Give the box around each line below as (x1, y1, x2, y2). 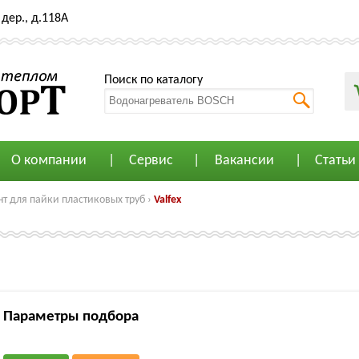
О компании (10, 153, 87, 168)
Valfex (154, 194, 181, 206)
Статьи (315, 153, 356, 168)
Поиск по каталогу (104, 73, 203, 87)
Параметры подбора (3, 309, 139, 325)
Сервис (128, 153, 173, 168)
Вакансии (214, 153, 274, 168)
